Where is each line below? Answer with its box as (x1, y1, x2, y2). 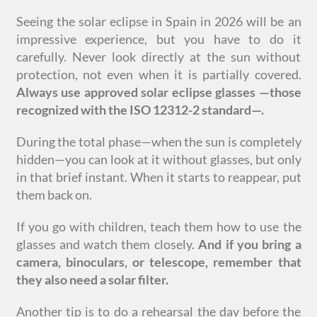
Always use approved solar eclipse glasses (16, 84, 259, 100)
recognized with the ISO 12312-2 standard (16, 102, 251, 118)
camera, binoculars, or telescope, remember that (16, 254, 301, 270)
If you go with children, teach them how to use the (16, 219, 301, 235)
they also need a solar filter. (16, 272, 168, 288)
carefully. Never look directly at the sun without (16, 49, 301, 65)
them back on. (16, 187, 92, 203)
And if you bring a (198, 236, 301, 253)
